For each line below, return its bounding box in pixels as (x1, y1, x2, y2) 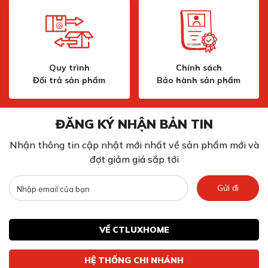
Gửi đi (217, 182, 239, 194)
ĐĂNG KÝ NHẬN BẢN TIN (55, 116, 213, 132)
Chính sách (175, 62, 222, 74)
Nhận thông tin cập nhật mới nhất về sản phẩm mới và (9, 139, 259, 151)
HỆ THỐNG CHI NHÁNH (84, 254, 184, 266)
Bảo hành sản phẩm (157, 75, 241, 86)
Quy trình (48, 62, 90, 74)
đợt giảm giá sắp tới (89, 153, 179, 166)
